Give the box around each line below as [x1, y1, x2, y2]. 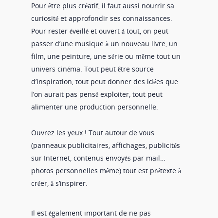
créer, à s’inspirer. [31, 179, 90, 188]
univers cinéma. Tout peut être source [31, 64, 154, 73]
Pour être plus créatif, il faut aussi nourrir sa [31, 1, 174, 10]
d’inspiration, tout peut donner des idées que [31, 77, 178, 86]
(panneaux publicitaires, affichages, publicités [31, 141, 180, 150]
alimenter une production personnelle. [31, 102, 160, 111]
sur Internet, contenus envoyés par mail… [31, 153, 165, 163]
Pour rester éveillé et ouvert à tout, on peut [31, 26, 168, 36]
